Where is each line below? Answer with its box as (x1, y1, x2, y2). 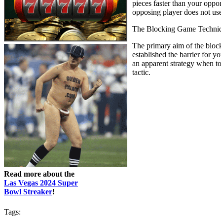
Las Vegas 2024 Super (4, 179, 78, 187)
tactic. (132, 68, 150, 77)
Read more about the (4, 170, 74, 179)
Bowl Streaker (4, 187, 52, 196)
